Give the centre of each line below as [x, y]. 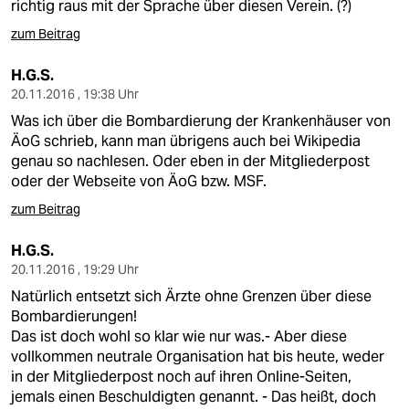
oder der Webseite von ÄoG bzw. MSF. [139, 181]
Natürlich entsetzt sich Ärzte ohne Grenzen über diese [191, 296]
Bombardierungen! [74, 316]
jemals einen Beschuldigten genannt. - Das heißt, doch [194, 397]
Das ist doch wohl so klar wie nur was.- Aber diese [179, 336]
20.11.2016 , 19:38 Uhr [75, 94]
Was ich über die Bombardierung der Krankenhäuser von [201, 121]
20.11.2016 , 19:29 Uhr [75, 269]
